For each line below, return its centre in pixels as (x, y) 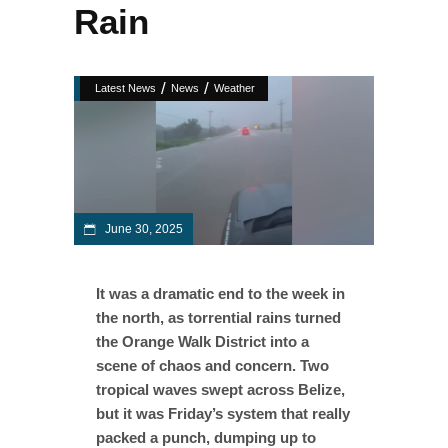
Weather (234, 88)
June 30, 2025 (142, 228)
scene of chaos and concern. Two (212, 365)
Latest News (125, 88)
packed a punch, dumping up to (206, 437)
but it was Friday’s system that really (223, 413)
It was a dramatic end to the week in (220, 293)
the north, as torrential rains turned (218, 317)
